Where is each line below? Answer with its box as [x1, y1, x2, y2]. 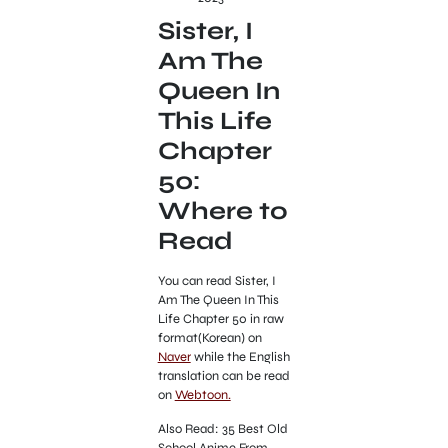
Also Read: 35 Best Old [157, 420, 288, 437]
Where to [157, 196, 288, 227]
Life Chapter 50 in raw [157, 311, 284, 328]
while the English [190, 349, 290, 366]
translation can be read [157, 368, 290, 385]
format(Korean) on [157, 330, 262, 347]
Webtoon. [174, 387, 231, 404]
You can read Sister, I [157, 273, 276, 290]
